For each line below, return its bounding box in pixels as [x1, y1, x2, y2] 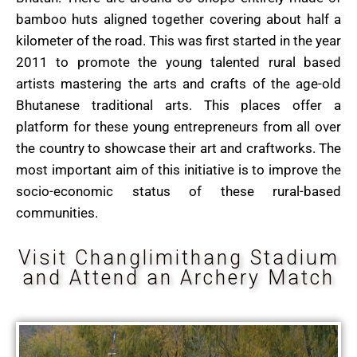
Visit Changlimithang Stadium [18, 246, 339, 270]
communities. [16, 205, 98, 222]
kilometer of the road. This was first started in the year [16, 33, 341, 49]
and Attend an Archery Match [22, 266, 335, 290]
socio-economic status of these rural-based [16, 183, 341, 200]
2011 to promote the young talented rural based [16, 54, 341, 71]
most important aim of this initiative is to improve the [16, 162, 341, 178]
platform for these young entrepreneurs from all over [16, 119, 341, 135]
